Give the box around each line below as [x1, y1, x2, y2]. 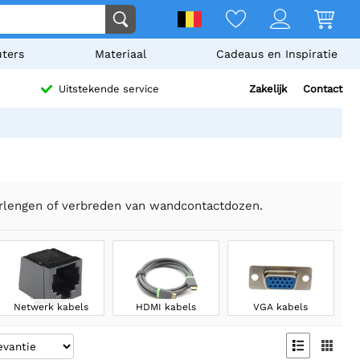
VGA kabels [253, 301, 309, 313]
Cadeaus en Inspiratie [215, 47, 337, 60]
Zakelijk [249, 83, 287, 95]
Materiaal [94, 47, 146, 60]
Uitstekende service [59, 83, 159, 96]
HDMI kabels [135, 301, 196, 313]
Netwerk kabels [13, 301, 88, 313]
